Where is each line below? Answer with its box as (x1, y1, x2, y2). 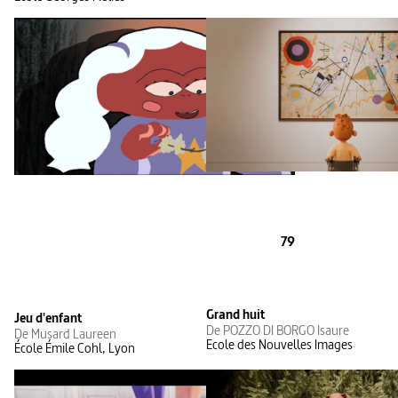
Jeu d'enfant (14, 308, 83, 328)
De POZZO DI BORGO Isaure (206, 321, 349, 340)
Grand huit (206, 305, 266, 324)
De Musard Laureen (14, 324, 116, 344)
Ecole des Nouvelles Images (206, 335, 353, 354)
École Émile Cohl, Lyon (14, 338, 135, 358)
